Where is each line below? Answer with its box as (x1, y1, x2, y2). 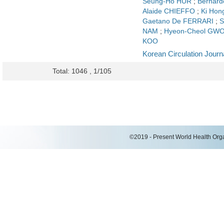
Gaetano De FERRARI (142, 17, 213, 25)
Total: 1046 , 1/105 (52, 67, 111, 75)
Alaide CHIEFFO (142, 7, 195, 15)
